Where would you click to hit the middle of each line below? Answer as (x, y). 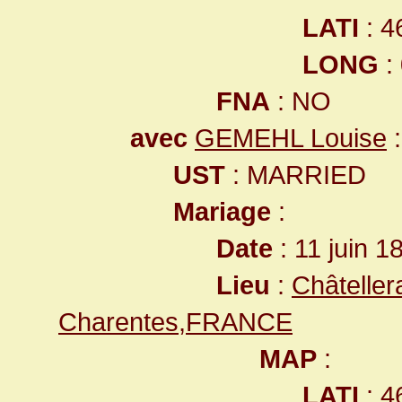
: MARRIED (296, 175)
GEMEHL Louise (291, 138)
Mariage (222, 211)
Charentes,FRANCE (175, 322)
